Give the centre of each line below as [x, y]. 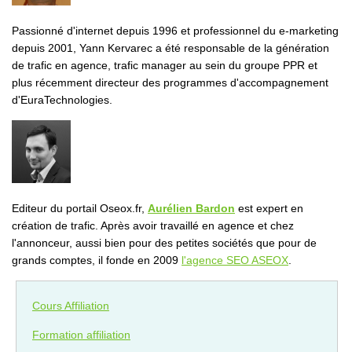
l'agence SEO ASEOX [235, 260]
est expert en [269, 208]
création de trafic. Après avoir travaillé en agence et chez [153, 225]
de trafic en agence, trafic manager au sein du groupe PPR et [165, 65]
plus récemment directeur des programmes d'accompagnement [170, 82]
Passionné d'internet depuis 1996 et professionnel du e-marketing [175, 31]
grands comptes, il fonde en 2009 [97, 260]
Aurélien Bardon [191, 208]
